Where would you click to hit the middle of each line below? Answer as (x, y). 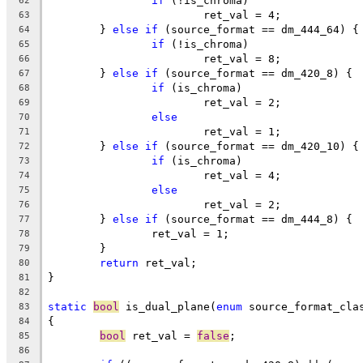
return (119, 263)
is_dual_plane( (168, 306)
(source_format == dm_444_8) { (255, 219)
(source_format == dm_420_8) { (255, 73)
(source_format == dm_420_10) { (258, 146)
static (67, 306)
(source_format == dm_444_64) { (258, 29)
